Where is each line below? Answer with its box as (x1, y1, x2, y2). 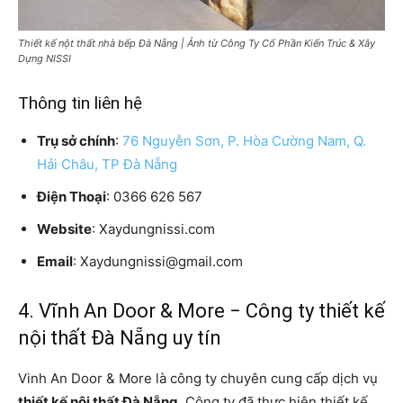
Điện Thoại (37, 187, 106, 205)
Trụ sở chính (37, 131, 115, 149)
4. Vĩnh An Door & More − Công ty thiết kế (18, 299, 385, 322)
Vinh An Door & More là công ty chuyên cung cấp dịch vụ (18, 369, 378, 387)
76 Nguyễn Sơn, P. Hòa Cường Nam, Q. (122, 131, 366, 149)
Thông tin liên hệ (18, 92, 142, 113)
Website (37, 219, 92, 237)
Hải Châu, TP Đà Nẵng (37, 155, 177, 173)
